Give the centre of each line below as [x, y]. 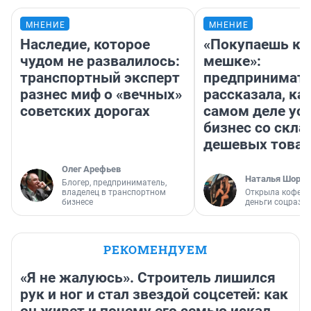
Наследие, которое [85, 45]
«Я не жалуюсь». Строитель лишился [148, 278]
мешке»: [232, 61]
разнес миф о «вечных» [101, 95]
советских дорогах [85, 111]
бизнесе [77, 202]
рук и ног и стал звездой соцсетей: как [154, 295]
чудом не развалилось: [100, 61]
